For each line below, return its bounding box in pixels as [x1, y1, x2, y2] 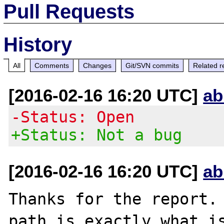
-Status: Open [11, 107, 135, 126]
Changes [83, 61, 112, 69]
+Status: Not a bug [11, 125, 182, 144]
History [3, 33, 72, 55]
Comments [34, 61, 69, 69]
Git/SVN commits [125, 61, 179, 69]
